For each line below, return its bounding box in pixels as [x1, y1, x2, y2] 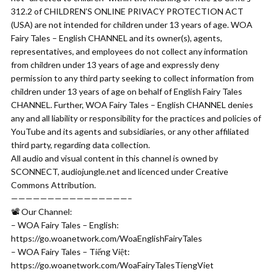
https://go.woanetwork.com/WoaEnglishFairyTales [11, 233, 202, 243]
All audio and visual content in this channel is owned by [11, 153, 218, 163]
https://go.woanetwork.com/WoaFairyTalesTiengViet [11, 260, 214, 270]
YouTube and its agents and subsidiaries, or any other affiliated [11, 126, 249, 137]
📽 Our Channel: [11, 206, 72, 217]
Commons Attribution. [11, 180, 96, 190]
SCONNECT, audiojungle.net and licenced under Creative [11, 166, 228, 177]
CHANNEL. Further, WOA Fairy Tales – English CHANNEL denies [11, 100, 253, 110]
